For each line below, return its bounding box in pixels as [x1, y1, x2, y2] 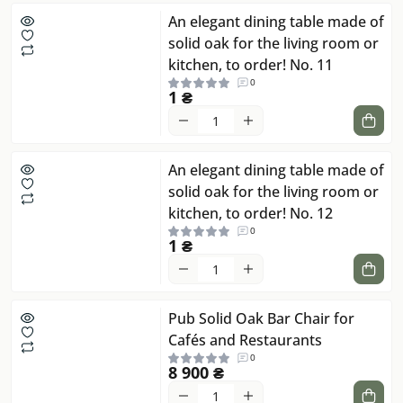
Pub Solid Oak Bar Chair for [168, 309, 354, 329]
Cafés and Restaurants [168, 330, 322, 351]
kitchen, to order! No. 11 [168, 55, 333, 76]
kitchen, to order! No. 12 [168, 203, 333, 224]
